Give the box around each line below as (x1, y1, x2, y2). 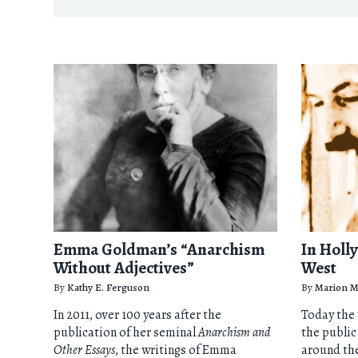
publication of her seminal (54, 323, 199, 341)
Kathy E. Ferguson (67, 279, 150, 295)
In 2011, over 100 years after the (54, 305, 222, 324)
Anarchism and (198, 323, 271, 341)
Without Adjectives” (54, 256, 195, 279)
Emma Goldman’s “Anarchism (54, 237, 265, 261)
